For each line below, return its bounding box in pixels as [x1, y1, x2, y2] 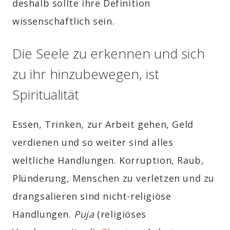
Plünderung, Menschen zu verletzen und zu [12, 172, 215, 185]
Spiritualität [12, 85, 79, 104]
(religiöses [94, 208, 146, 221]
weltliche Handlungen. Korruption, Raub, [12, 154, 204, 167]
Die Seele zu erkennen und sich [12, 44, 205, 63]
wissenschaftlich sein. [12, 14, 115, 27]
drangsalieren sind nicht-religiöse [12, 190, 171, 203]
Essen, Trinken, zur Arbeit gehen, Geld [12, 118, 194, 131]
